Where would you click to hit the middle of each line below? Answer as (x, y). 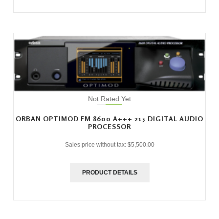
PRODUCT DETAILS (109, 172)
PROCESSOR (109, 126)
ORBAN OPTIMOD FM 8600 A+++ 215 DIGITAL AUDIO (109, 118)
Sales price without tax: (96, 144)
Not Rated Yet (109, 99)
